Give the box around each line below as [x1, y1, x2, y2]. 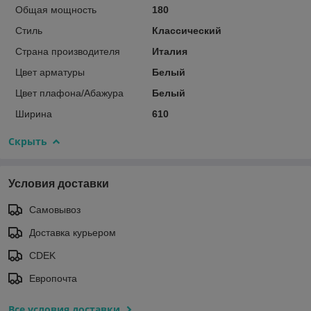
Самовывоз [29, 203, 81, 215]
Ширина [15, 108, 52, 119]
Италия [151, 45, 187, 57]
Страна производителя [15, 45, 120, 57]
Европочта [29, 272, 77, 284]
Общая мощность [15, 3, 96, 15]
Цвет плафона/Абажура [15, 87, 124, 99]
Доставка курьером [29, 226, 116, 238]
